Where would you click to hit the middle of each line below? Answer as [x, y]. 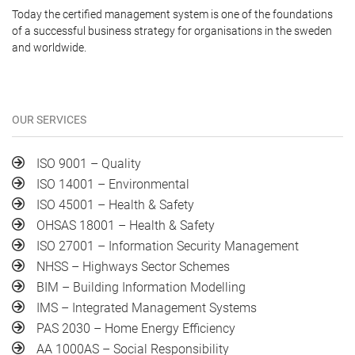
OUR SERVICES [49, 120]
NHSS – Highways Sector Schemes [133, 267]
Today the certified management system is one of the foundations [172, 14]
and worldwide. [49, 48]
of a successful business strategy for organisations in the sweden [172, 31]
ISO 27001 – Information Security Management [168, 246]
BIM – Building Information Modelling [141, 287]
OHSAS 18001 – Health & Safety [126, 225]
